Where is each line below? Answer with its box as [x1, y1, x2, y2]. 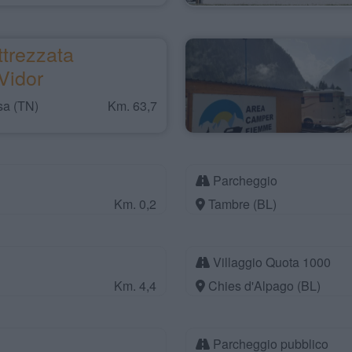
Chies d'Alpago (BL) [205, 277, 321, 295]
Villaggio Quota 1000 [210, 253, 331, 271]
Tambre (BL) [205, 195, 277, 213]
